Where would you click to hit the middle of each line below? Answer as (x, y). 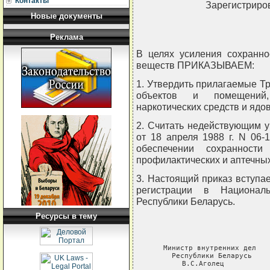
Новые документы (66, 16)
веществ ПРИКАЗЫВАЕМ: (195, 65)
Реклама (66, 37)
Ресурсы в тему (66, 216)
